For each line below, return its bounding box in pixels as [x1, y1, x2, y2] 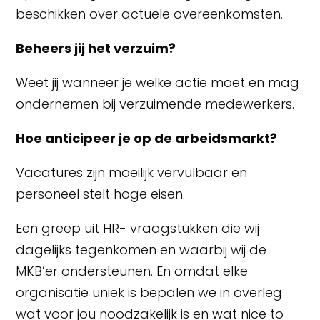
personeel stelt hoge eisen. [16, 184, 186, 203]
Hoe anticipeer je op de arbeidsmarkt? [16, 129, 278, 147]
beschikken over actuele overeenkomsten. [16, 4, 284, 23]
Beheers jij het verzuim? [16, 39, 176, 57]
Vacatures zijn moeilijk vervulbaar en [16, 163, 248, 181]
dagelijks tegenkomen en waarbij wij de [16, 240, 267, 259]
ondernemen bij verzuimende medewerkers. [16, 94, 295, 113]
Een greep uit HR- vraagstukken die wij [16, 219, 260, 237]
